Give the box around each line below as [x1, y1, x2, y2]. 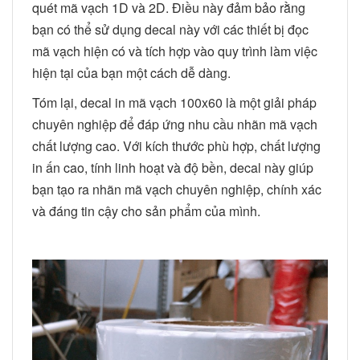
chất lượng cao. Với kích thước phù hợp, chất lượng [32, 136, 321, 155]
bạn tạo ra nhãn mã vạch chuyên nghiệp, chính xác [32, 179, 321, 198]
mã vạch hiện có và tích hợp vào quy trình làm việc [32, 41, 317, 60]
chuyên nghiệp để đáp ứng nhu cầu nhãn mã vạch [32, 114, 317, 133]
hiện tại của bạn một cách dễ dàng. [32, 63, 231, 82]
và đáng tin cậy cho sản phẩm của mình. [32, 201, 260, 220]
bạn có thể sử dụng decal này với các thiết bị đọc [32, 19, 309, 39]
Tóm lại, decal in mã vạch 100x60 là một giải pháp [32, 92, 317, 112]
